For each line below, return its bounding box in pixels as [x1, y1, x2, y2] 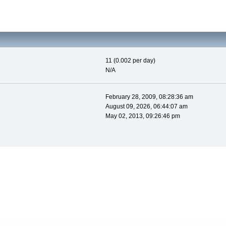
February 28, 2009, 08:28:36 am [105, 93, 193, 101]
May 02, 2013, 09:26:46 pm [105, 112, 180, 120]
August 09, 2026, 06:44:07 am [105, 103, 188, 110]
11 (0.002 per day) [105, 57, 155, 65]
